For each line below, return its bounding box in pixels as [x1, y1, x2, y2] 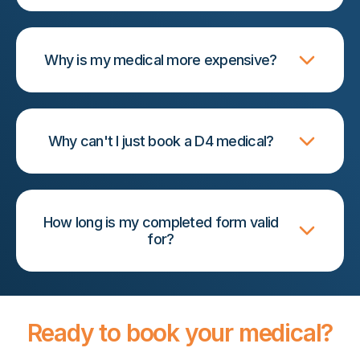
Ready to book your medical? [27, 318, 333, 348]
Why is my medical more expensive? [44, 51, 277, 69]
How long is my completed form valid [43, 214, 279, 231]
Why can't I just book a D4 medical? [47, 133, 274, 150]
